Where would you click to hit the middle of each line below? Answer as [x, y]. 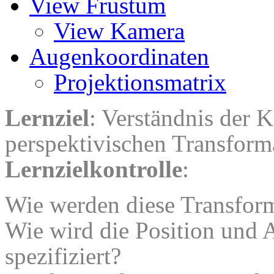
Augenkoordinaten [119, 56]
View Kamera [119, 31]
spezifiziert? [63, 256]
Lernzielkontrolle [94, 169]
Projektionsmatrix [140, 82]
